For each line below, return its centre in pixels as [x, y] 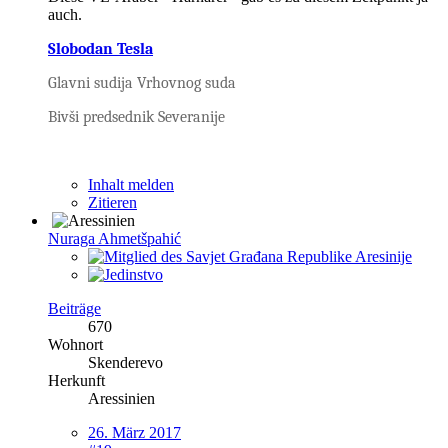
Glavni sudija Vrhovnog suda [142, 82]
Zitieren [112, 202]
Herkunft [76, 380]
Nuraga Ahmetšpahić [114, 238]
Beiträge [74, 308]
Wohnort [75, 344]
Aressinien [121, 398]
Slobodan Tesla [100, 48]
